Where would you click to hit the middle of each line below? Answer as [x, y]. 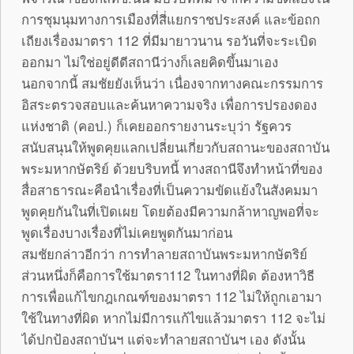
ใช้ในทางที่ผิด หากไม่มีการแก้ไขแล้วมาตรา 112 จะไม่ [173, 317]
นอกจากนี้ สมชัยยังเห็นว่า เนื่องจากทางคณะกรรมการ [172, 83]
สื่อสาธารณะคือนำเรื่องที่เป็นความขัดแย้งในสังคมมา [169, 189]
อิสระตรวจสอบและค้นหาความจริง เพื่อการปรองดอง [169, 104]
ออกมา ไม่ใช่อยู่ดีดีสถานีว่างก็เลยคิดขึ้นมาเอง [150, 61]
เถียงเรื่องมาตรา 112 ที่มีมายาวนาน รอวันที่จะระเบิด [169, 40]
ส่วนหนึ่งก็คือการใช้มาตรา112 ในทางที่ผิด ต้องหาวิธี [168, 275]
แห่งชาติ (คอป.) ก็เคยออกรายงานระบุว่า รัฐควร [156, 125]
